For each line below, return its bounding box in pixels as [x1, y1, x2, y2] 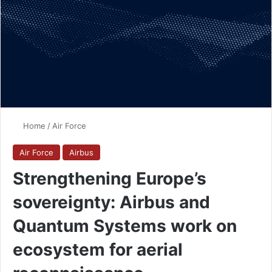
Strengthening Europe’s [13, 168, 206, 189]
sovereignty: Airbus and [13, 191, 210, 212]
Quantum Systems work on [13, 215, 237, 236]
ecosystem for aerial [13, 239, 183, 260]
